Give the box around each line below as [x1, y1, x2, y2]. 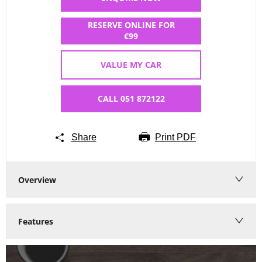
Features [18, 216, 53, 227]
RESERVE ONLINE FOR [87, 19, 175, 31]
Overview [18, 174, 56, 186]
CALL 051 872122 [97, 92, 165, 104]
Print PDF [155, 132, 196, 142]
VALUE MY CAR [101, 58, 161, 70]
